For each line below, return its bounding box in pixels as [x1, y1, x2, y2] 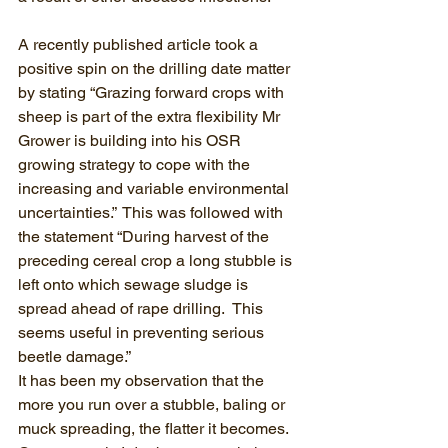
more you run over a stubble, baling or [18, 395, 289, 414]
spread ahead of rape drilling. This [18, 299, 267, 318]
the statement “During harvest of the [18, 227, 273, 246]
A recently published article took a [18, 35, 262, 54]
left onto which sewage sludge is [18, 275, 252, 294]
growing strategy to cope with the [18, 155, 254, 174]
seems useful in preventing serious [18, 323, 268, 342]
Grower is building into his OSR [18, 131, 245, 150]
